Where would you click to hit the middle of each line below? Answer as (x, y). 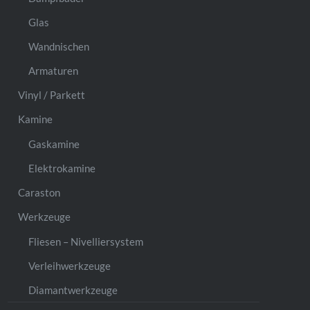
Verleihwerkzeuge (70, 265)
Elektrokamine (62, 168)
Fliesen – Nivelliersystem (86, 241)
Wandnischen (59, 46)
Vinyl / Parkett (52, 94)
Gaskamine (54, 144)
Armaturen (54, 70)
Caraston (39, 192)
